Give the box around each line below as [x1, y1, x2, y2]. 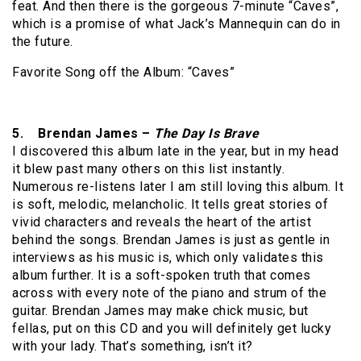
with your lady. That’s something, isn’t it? [12, 338, 253, 355]
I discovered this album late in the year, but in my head [12, 143, 338, 160]
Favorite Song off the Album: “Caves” [12, 64, 234, 81]
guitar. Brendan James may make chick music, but [12, 303, 309, 319]
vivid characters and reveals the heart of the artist [12, 214, 311, 230]
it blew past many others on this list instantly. [12, 161, 284, 177]
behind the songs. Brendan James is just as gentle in [12, 232, 330, 248]
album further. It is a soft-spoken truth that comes [12, 268, 311, 284]
